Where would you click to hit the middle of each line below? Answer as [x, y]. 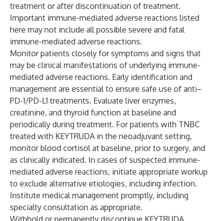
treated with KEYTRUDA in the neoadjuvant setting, [101, 136]
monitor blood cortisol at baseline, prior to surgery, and [108, 148]
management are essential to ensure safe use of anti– [106, 89]
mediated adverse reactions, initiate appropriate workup [109, 172]
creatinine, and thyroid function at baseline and [93, 112]
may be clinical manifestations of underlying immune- [105, 65]
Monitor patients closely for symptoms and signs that [105, 53]
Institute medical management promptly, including [99, 195]
